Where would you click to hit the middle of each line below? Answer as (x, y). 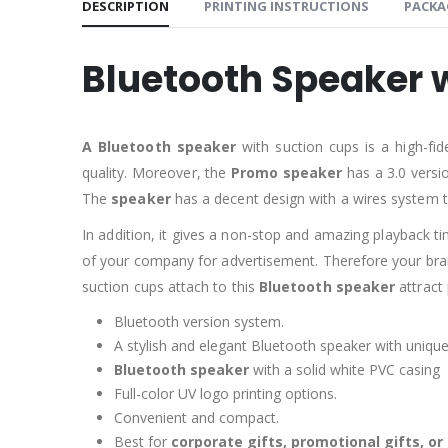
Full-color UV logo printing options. (225, 394)
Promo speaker (284, 173)
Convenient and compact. (196, 418)
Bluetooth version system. (199, 322)
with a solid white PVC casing (344, 370)
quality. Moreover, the (154, 173)
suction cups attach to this (170, 287)
